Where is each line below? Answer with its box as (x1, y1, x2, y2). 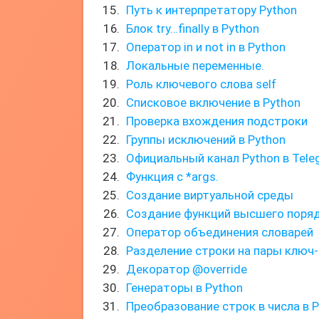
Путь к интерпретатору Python (126, 3, 297, 17)
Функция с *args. (126, 169, 219, 184)
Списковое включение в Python (126, 95, 300, 110)
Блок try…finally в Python (126, 21, 259, 36)
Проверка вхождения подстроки (126, 114, 308, 128)
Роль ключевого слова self (126, 77, 276, 91)
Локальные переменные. (126, 58, 264, 73)
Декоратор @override (126, 262, 247, 276)
